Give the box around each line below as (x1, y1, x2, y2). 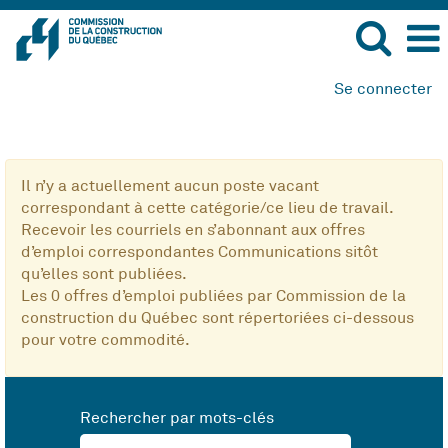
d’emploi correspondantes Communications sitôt (21, 242, 378, 262)
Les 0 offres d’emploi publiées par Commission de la (21, 286, 406, 306)
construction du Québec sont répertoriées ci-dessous (21, 308, 414, 328)
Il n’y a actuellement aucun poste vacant (21, 176, 319, 196)
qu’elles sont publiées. (21, 264, 187, 284)
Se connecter (334, 79, 432, 99)
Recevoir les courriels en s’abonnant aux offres (21, 220, 365, 240)
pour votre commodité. (21, 330, 190, 350)
